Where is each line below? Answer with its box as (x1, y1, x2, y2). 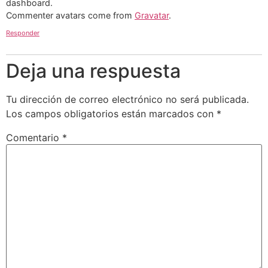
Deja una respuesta (6, 59, 181, 83)
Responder (6, 29, 39, 38)
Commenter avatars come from (6, 10, 135, 20)
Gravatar (135, 10, 169, 20)
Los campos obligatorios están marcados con (6, 108, 217, 120)
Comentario (6, 132, 62, 144)
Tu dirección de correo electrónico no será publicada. (6, 93, 249, 106)
